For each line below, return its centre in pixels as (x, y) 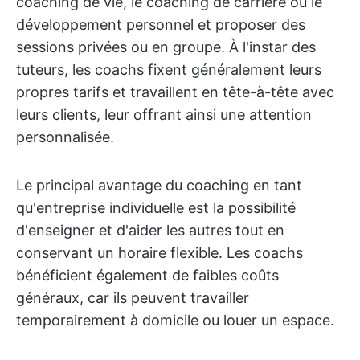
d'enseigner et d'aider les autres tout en (150, 230)
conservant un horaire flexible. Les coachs (160, 253)
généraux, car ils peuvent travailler (133, 298)
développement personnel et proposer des (161, 25)
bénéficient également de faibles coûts (147, 275)
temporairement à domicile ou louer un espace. (175, 320)
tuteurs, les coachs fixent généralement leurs (169, 70)
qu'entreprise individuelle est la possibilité (156, 208)
